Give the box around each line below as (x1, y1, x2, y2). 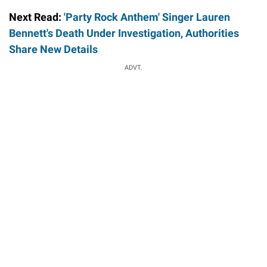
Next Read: (9, 11, 64, 24)
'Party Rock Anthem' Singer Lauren (64, 11, 230, 24)
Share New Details (9, 43, 98, 56)
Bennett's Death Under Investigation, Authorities (9, 27, 239, 40)
